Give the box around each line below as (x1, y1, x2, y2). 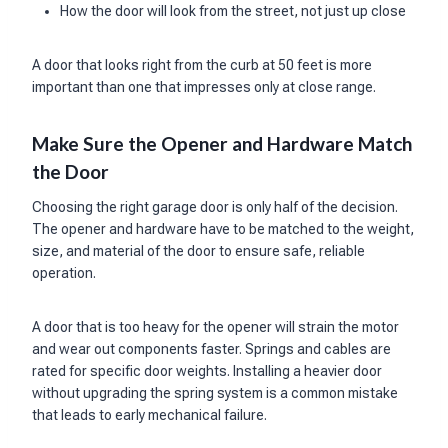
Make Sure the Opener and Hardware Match (32, 132, 412, 156)
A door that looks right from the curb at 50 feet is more (32, 57, 372, 74)
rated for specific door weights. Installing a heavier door (32, 362, 382, 379)
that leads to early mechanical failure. (32, 406, 267, 423)
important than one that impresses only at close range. (32, 79, 376, 96)
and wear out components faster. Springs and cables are (32, 340, 391, 357)
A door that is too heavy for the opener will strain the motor (32, 318, 399, 335)
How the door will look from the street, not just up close (60, 3, 406, 20)
